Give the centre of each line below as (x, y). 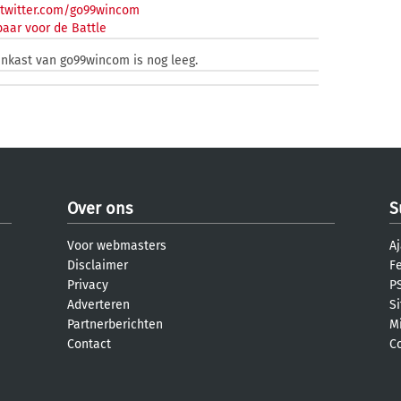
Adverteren (98, 305)
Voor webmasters (117, 246)
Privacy (88, 285)
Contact (89, 344)
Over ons (100, 209)
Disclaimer (98, 265)
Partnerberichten (115, 324)
